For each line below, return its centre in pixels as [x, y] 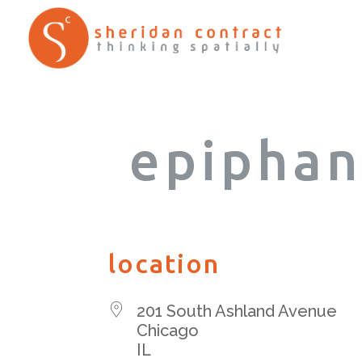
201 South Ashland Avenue [237, 311]
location [164, 263]
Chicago [168, 330]
